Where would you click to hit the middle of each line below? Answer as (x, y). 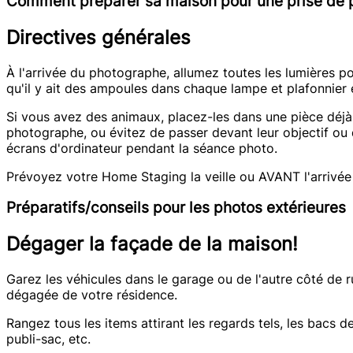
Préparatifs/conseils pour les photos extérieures (176, 208)
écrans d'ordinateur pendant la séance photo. (142, 148)
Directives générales (98, 37)
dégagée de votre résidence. (92, 295)
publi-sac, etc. (48, 339)
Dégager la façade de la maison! (152, 244)
